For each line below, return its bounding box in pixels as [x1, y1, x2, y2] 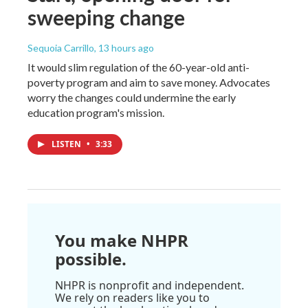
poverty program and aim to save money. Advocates [27, 75, 270, 89]
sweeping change [27, 2, 185, 32]
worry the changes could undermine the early [27, 90, 236, 104]
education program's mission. [27, 105, 164, 119]
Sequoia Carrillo [27, 41, 94, 54]
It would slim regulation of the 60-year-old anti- [27, 60, 250, 74]
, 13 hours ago [94, 41, 154, 54]
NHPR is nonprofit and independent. [55, 277, 244, 293]
